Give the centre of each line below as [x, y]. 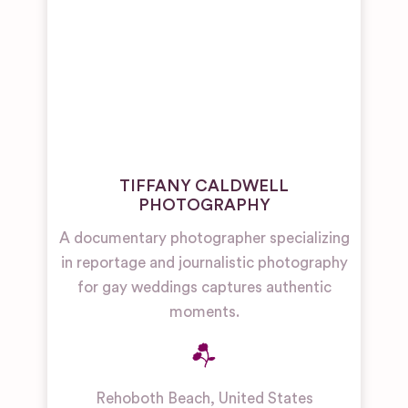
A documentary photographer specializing [204, 239]
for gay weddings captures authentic [204, 288]
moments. [204, 312]
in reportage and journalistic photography [204, 263]
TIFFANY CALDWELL [204, 186]
